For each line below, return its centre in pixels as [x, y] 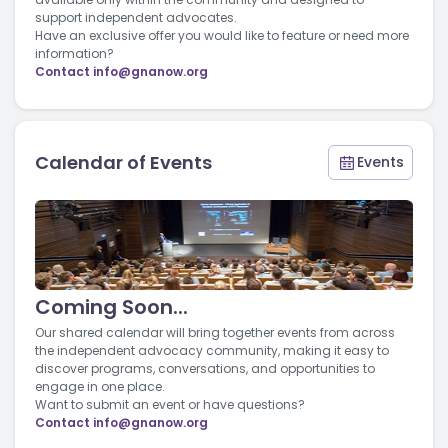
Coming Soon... [111, 307]
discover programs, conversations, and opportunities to [205, 369]
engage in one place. [100, 387]
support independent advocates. [136, 18]
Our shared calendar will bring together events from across [215, 333]
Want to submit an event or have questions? [170, 405]
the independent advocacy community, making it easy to [212, 351]
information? [74, 54]
